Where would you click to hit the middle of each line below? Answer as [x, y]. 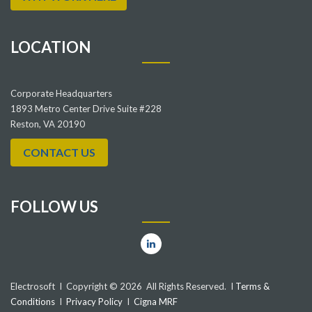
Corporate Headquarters [61, 94]
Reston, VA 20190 [49, 124]
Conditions [33, 302]
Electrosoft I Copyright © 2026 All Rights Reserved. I [122, 287]
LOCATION [50, 47]
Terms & [251, 287]
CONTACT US [59, 153]
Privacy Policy [94, 302]
